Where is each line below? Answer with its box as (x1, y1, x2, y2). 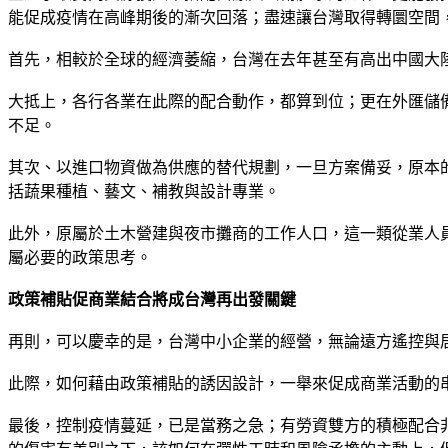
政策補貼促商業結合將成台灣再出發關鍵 (8, 290, 296, 308)
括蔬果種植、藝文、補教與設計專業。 (8, 182, 280, 200)
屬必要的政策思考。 (8, 248, 152, 266)
